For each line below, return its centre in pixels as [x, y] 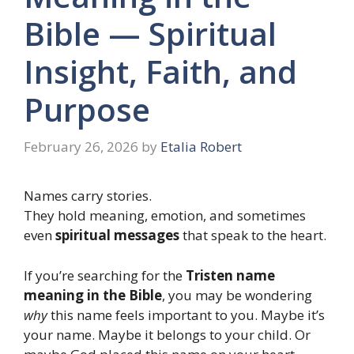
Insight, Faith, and [160, 71]
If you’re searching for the [105, 275]
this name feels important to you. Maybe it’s [186, 314]
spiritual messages [117, 235]
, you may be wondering [237, 295]
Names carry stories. [88, 196]
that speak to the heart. [253, 235]
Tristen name [230, 275]
